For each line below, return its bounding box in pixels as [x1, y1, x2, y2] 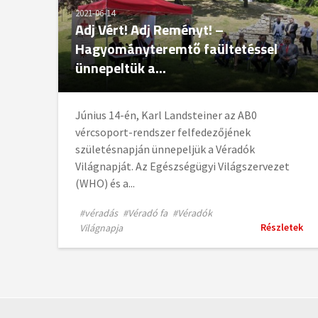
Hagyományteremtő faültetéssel [75, 38, 278, 60]
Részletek [261, 221, 304, 234]
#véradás [79, 207, 118, 220]
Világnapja [79, 221, 123, 235]
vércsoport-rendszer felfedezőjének [75, 125, 251, 140]
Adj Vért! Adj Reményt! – [75, 18, 224, 41]
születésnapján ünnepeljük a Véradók [75, 142, 255, 157]
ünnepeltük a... [75, 57, 166, 79]
